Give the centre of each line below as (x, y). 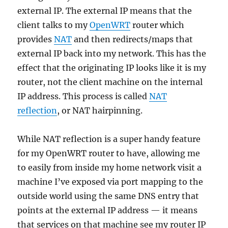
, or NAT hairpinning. (100, 110)
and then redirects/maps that (133, 39)
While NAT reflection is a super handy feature (109, 139)
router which (158, 25)
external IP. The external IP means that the (105, 10)
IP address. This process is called (83, 96)
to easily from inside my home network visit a (110, 167)
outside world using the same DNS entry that (108, 196)
